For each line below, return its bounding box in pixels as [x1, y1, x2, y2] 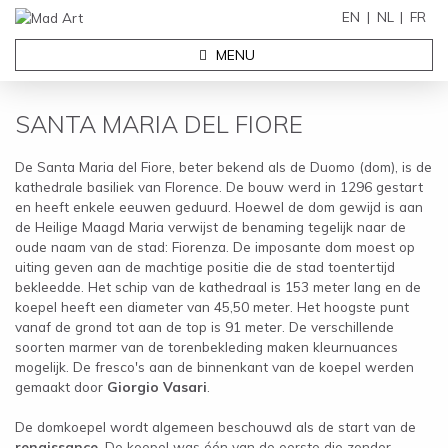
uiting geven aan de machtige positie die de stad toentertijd [15, 257, 395, 275]
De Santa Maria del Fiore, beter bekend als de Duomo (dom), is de [15, 157, 432, 175]
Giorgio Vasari [107, 377, 207, 395]
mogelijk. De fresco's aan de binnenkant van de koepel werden [15, 357, 414, 375]
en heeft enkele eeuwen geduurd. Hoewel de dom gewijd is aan [15, 197, 423, 215]
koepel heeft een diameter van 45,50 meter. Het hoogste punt [15, 297, 409, 315]
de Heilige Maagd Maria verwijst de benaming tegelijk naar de [15, 217, 406, 235]
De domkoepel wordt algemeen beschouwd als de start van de [15, 417, 416, 435]
